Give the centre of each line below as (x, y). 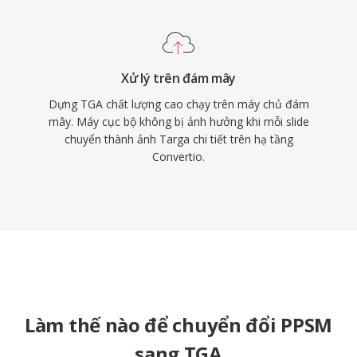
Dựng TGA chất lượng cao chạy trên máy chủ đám (178, 104)
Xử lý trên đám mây (178, 78)
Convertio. (178, 157)
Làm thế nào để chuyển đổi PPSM (178, 325)
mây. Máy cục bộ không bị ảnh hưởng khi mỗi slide (178, 122)
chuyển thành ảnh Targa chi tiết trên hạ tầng (178, 139)
